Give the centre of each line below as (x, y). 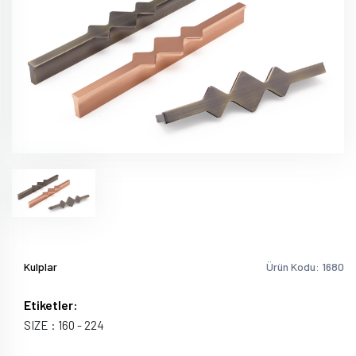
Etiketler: (51, 304)
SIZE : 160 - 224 (64, 325)
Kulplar (41, 266)
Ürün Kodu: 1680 (305, 266)
